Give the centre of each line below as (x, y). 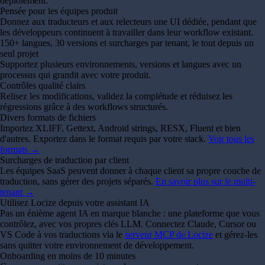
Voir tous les (231, 139)
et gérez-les (235, 235)
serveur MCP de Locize (169, 235)
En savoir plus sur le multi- (206, 182)
